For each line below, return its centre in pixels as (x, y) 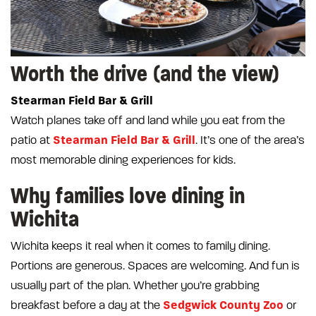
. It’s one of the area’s (250, 141)
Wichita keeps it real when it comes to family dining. (140, 247)
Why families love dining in (128, 196)
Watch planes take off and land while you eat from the (148, 121)
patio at (32, 141)
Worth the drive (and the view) (145, 74)
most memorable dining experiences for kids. (123, 160)
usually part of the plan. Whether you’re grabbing (135, 286)
